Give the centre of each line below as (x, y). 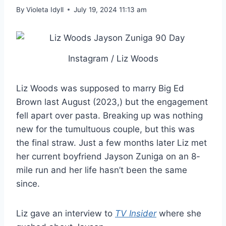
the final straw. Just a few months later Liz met (111, 143)
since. (28, 183)
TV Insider (136, 213)
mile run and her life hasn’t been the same (102, 170)
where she (179, 213)
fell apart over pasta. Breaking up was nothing (109, 115)
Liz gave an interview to (66, 213)
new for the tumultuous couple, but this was (105, 129)
